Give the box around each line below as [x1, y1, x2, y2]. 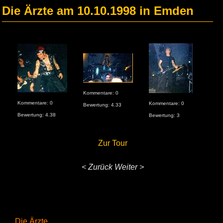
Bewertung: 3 [149, 112, 180, 118]
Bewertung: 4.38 [17, 112, 56, 117]
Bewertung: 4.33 [83, 102, 121, 108]
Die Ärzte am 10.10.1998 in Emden [2, 4, 194, 17]
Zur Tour [98, 139, 127, 147]
